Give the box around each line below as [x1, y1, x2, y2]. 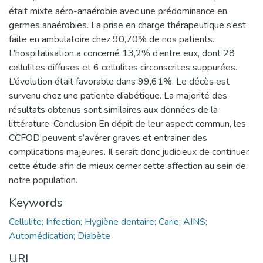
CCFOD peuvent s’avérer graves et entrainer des [9, 131, 207, 144]
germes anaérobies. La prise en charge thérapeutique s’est [9, 18, 246, 32]
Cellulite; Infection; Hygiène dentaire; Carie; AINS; [9, 215, 207, 228]
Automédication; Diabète [9, 229, 110, 242]
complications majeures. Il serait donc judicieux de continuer [9, 145, 249, 159]
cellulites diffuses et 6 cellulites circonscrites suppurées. [9, 60, 237, 74]
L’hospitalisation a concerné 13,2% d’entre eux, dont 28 [9, 46, 235, 60]
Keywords [9, 194, 63, 211]
